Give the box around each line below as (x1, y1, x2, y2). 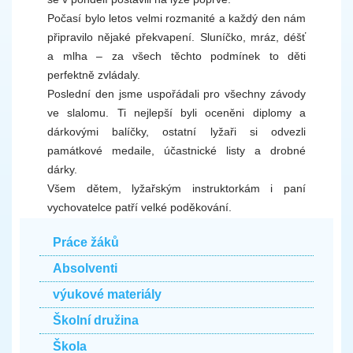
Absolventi (52, 262, 117, 275)
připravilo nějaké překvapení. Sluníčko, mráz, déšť (47, 31, 306, 43)
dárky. (47, 163, 77, 176)
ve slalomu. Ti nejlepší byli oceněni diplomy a (47, 106, 306, 119)
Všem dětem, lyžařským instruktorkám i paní (47, 182, 306, 195)
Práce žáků (52, 236, 119, 249)
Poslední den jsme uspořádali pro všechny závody (47, 87, 306, 100)
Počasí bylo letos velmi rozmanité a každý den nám (47, 12, 306, 24)
